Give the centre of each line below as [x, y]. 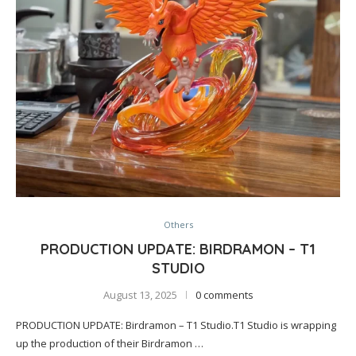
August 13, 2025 [140, 295]
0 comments [224, 295]
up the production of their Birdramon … [110, 343]
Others [178, 224]
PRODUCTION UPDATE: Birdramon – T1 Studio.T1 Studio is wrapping [176, 325]
